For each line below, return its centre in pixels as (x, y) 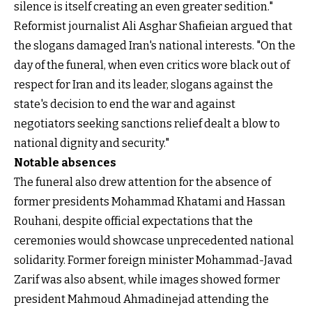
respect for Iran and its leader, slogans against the (143, 84)
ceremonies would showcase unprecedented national (154, 240)
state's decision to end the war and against (125, 104)
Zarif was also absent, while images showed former (147, 279)
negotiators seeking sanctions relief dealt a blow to (147, 123)
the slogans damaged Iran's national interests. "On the (155, 45)
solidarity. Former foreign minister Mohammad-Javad (153, 260)
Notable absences (65, 162)
